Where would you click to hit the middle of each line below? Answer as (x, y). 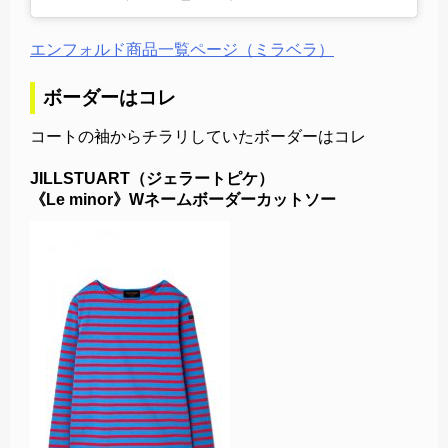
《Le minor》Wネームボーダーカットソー (183, 199)
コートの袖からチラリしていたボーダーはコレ (198, 136)
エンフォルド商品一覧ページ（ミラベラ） (182, 49)
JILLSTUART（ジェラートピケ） (152, 178)
